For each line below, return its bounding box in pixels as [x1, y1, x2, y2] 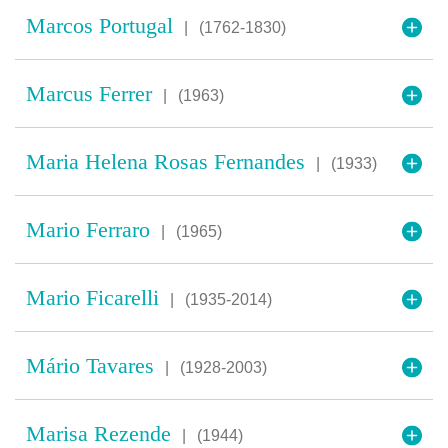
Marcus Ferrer [26, 81, 158, 106]
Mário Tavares [26, 353, 160, 378]
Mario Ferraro [26, 217, 156, 242]
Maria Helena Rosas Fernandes [26, 149, 311, 174]
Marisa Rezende [26, 421, 177, 446]
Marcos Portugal [26, 13, 179, 38]
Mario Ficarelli [26, 285, 165, 310]
